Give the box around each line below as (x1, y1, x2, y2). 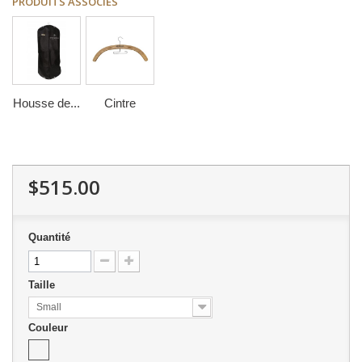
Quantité (28, 231, 70, 243)
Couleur (28, 322, 71, 334)
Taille (28, 279, 58, 291)
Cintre (104, 96, 136, 110)
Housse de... (13, 96, 80, 110)
